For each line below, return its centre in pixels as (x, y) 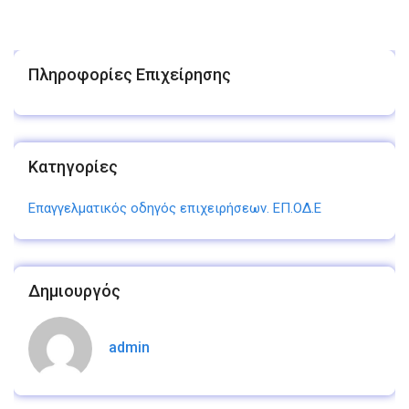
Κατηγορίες (73, 167)
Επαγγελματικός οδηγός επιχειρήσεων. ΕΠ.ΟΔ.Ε (175, 209)
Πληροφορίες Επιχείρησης (130, 75)
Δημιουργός (74, 291)
